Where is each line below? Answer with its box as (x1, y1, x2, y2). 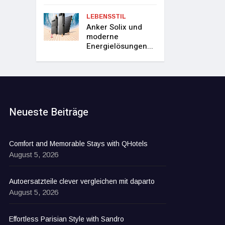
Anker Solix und (86, 22, 143, 33)
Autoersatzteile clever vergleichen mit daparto (9, 177, 155, 186)
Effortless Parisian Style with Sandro (9, 215, 125, 223)
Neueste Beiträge (9, 105, 89, 120)
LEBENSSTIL (86, 13, 127, 21)
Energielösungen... (86, 41, 154, 52)
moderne (86, 31, 119, 43)
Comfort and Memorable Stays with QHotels (9, 140, 148, 148)
